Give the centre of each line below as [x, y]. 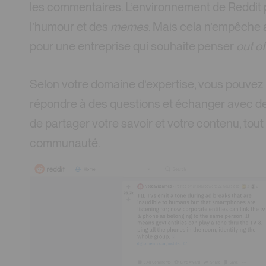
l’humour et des [70, 27]
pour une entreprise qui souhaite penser [133, 47]
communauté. [65, 143]
